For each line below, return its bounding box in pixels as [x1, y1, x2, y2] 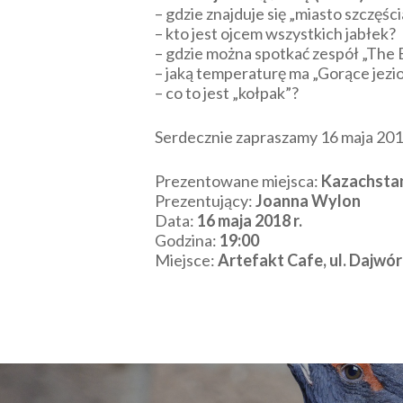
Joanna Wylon [255, 191, 361, 210]
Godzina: [155, 230, 219, 250]
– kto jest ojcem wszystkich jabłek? [155, 23, 396, 43]
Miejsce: [155, 250, 218, 270]
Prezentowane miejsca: [155, 171, 321, 191]
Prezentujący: [155, 191, 255, 210]
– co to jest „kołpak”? [155, 83, 299, 103]
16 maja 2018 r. [197, 210, 302, 230]
